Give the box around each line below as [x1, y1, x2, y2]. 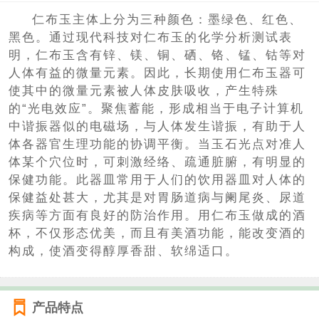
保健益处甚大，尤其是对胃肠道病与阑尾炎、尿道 [8, 190, 306, 204]
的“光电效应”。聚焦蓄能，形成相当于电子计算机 [8, 101, 304, 115]
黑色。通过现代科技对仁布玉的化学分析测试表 [8, 30, 293, 44]
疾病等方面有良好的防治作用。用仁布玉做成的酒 [8, 208, 306, 222]
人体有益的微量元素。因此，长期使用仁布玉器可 [8, 66, 306, 80]
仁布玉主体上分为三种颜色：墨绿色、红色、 [32, 12, 303, 26]
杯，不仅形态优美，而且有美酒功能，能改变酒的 [8, 226, 306, 240]
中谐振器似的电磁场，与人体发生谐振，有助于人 [8, 119, 306, 133]
